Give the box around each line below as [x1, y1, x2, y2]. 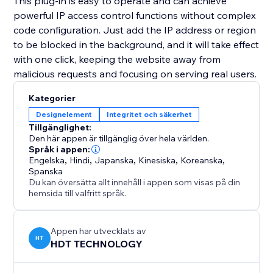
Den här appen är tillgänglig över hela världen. [29, 133, 210, 144]
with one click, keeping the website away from [13, 53, 221, 66]
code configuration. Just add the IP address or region [13, 24, 257, 37]
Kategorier [29, 93, 76, 104]
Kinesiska [138, 155, 176, 166]
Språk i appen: [29, 144, 91, 155]
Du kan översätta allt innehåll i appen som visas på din [29, 177, 241, 188]
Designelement [36, 110, 93, 119]
